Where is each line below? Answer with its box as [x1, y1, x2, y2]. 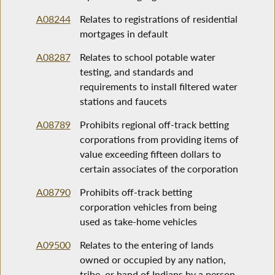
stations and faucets [79, 95, 167, 107]
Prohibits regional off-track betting [79, 118, 229, 131]
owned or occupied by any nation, [79, 254, 226, 266]
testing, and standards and [79, 66, 193, 78]
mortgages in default [79, 28, 168, 40]
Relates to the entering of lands [79, 239, 214, 251]
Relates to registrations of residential [79, 13, 238, 25]
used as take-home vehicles [79, 215, 197, 228]
